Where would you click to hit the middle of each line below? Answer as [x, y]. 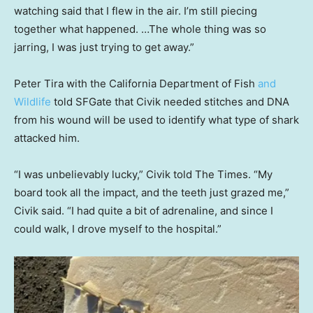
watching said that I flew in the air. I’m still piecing [136, 10]
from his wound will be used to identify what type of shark [156, 119]
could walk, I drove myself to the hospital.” [118, 228]
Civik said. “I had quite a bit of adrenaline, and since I [144, 210]
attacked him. [47, 138]
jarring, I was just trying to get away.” [104, 47]
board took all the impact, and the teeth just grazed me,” [152, 192]
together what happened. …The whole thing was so [140, 29]
